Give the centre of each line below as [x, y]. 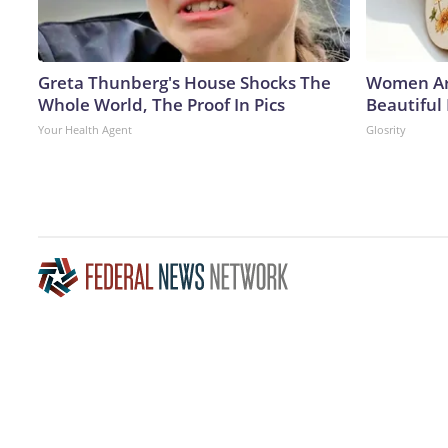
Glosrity [386, 129]
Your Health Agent [85, 129]
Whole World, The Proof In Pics [161, 104]
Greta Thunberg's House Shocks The [184, 82]
